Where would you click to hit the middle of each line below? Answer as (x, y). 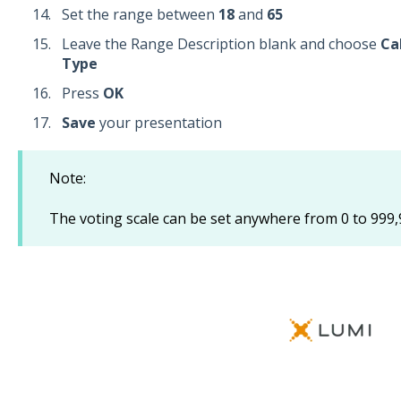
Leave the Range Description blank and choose (221, 43)
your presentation (158, 123)
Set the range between (140, 14)
